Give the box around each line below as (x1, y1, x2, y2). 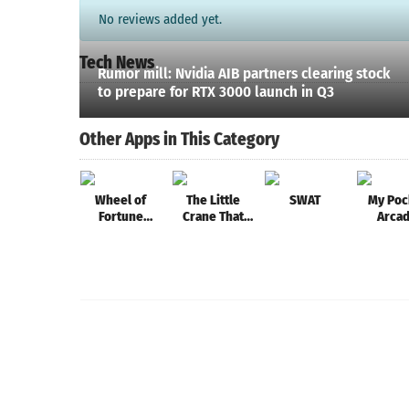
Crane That (182, 208, 244, 225)
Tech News (79, 52, 154, 73)
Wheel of (95, 192, 146, 208)
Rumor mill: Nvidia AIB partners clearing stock (98, 64, 390, 83)
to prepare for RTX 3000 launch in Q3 (98, 82, 334, 101)
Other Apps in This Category (79, 129, 279, 150)
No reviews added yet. (99, 11, 222, 27)
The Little (185, 192, 240, 208)
